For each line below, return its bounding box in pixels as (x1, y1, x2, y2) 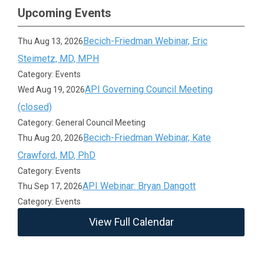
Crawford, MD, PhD (18, 150, 96, 161)
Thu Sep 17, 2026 (18, 181, 83, 191)
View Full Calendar (88, 216, 174, 228)
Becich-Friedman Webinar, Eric (83, 35, 208, 47)
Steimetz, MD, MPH (18, 53, 100, 64)
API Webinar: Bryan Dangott (82, 180, 196, 192)
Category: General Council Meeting (18, 118, 146, 127)
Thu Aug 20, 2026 (18, 133, 84, 143)
